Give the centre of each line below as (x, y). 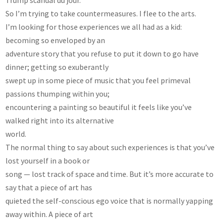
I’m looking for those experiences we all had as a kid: (94, 27)
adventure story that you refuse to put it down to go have (102, 53)
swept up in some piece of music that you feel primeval (98, 80)
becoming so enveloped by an (55, 40)
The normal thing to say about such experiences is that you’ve (110, 147)
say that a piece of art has (49, 187)
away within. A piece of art (50, 214)
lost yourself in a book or (48, 160)
